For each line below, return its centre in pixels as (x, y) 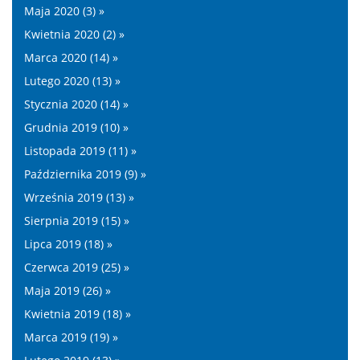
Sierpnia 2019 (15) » (77, 221)
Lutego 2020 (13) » (72, 81)
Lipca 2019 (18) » (68, 244)
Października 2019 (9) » (85, 174)
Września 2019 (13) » (79, 197)
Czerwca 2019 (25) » (77, 267)
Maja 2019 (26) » (67, 290)
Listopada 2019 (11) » (80, 151)
